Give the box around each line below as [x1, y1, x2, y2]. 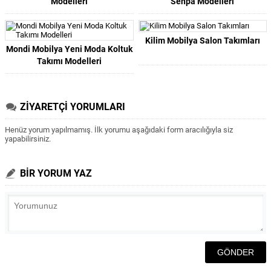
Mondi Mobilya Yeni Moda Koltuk [5, 44, 132, 54]
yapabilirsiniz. [5, 134, 51, 143]
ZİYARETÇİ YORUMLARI [20, 101, 125, 113]
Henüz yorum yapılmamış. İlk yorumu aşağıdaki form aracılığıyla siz [5, 125, 233, 134]
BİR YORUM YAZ [20, 168, 92, 179]
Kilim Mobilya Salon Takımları [145, 36, 260, 45]
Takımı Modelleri [36, 56, 102, 66]
